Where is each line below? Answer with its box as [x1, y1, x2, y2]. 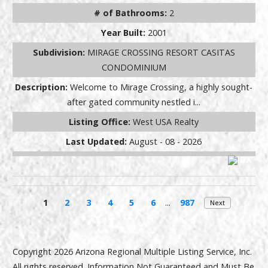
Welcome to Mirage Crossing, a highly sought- [70, 81, 253, 93]
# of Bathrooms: [93, 7, 169, 19]
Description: [15, 81, 71, 93]
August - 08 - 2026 [129, 136, 202, 148]
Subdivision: [32, 47, 87, 59]
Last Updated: [66, 136, 130, 148]
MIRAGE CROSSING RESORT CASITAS [87, 47, 235, 59]
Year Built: [100, 27, 148, 39]
